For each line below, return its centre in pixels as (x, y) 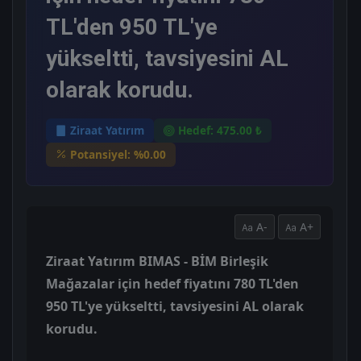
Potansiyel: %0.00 (118, 154)
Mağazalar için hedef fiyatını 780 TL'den (172, 284)
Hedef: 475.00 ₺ (220, 130)
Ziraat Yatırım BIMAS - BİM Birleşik (157, 261)
